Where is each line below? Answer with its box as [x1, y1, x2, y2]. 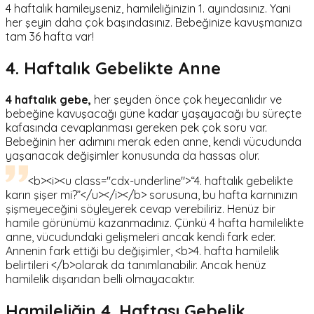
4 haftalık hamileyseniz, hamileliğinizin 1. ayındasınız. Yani [6, 1, 291, 16]
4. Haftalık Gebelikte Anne [6, 57, 221, 79]
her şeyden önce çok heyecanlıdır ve [91, 92, 282, 107]
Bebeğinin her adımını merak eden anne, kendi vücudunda [6, 134, 301, 149]
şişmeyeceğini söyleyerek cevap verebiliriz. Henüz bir [6, 201, 275, 216]
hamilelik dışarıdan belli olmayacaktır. [6, 271, 195, 286]
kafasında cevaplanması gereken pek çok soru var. [6, 120, 267, 135]
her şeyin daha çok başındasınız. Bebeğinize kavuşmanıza [6, 15, 302, 30]
